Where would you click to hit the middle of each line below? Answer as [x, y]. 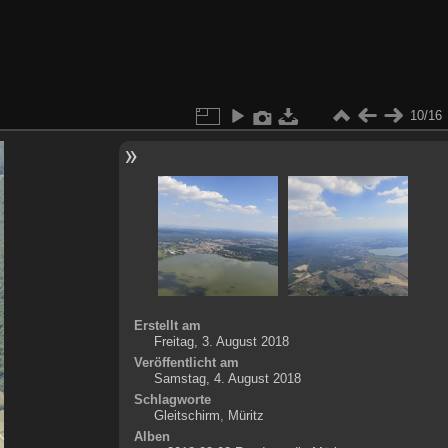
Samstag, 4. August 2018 [227, 378]
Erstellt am [167, 325]
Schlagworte [172, 399]
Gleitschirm [186, 415]
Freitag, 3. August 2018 [221, 341]
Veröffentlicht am [186, 362]
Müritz [245, 415]
